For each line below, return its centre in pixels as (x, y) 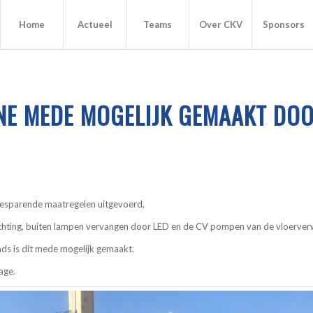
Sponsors (283, 24)
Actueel (95, 24)
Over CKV (220, 24)
